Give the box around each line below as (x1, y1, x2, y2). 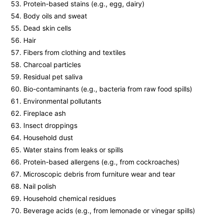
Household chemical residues (23, 194, 116, 203)
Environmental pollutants (23, 97, 101, 106)
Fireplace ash (23, 109, 66, 118)
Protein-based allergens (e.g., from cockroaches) (23, 158, 180, 166)
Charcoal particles (23, 60, 81, 69)
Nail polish (23, 182, 56, 191)
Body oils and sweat (23, 12, 87, 20)
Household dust (23, 133, 73, 142)
